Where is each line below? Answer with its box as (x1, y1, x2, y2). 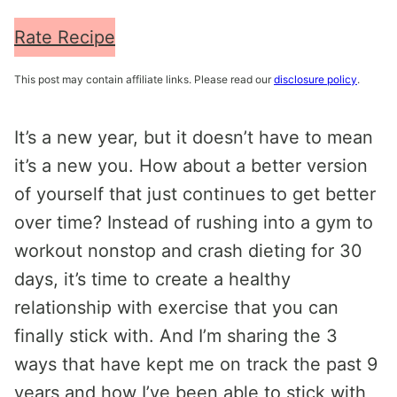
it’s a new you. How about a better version (14, 155, 368, 176)
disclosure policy (274, 73, 357, 86)
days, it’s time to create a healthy (14, 269, 291, 290)
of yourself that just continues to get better (14, 183, 376, 205)
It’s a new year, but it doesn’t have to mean (14, 127, 373, 148)
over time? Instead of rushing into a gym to (14, 212, 373, 233)
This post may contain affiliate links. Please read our (14, 73, 274, 86)
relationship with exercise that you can (14, 297, 339, 318)
